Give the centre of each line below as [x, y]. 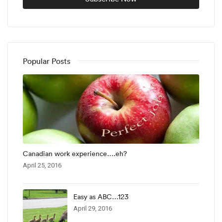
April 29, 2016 [93, 208]
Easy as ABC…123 [101, 196]
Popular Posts [47, 61]
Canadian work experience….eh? [75, 153]
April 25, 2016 [42, 165]
